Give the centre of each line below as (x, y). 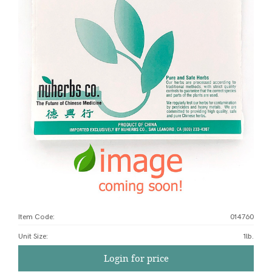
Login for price (136, 258)
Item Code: (36, 217)
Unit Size (32, 236)
